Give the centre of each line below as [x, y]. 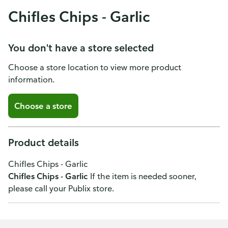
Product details [44, 142]
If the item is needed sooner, [143, 176]
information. [31, 79]
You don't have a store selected [81, 48]
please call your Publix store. [61, 188]
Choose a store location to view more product [95, 67]
